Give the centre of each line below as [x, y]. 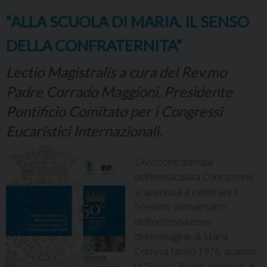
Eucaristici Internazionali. [84, 131]
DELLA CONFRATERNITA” [94, 45]
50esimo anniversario [180, 207]
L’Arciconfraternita [174, 162]
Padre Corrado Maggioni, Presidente [119, 91]
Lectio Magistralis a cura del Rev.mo [116, 72]
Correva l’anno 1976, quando [196, 251]
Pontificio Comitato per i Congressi [114, 111]
